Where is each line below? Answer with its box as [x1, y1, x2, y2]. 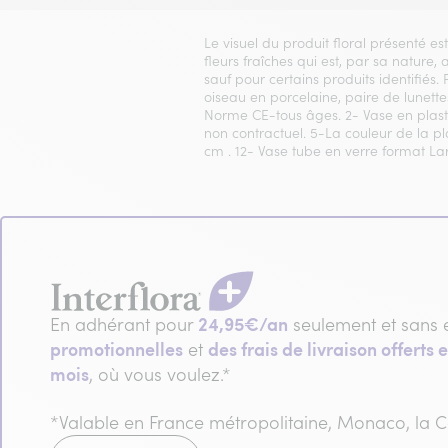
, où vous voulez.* [89, 362, 231, 386]
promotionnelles [50, 335, 183, 361]
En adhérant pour [50, 312, 198, 336]
